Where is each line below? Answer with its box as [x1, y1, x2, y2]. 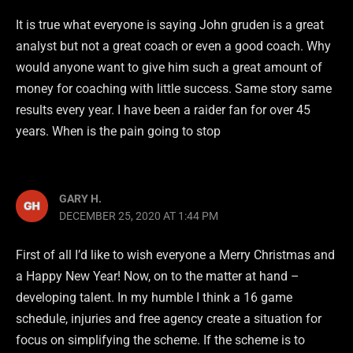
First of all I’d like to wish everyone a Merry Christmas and [16, 247, 335, 263]
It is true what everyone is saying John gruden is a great [16, 17, 324, 32]
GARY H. [59, 192, 102, 206]
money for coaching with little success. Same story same [16, 80, 332, 96]
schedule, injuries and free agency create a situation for [16, 311, 321, 327]
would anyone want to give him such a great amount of [16, 59, 322, 75]
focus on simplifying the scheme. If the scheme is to [16, 333, 305, 348]
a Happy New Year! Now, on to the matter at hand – [16, 269, 299, 284]
